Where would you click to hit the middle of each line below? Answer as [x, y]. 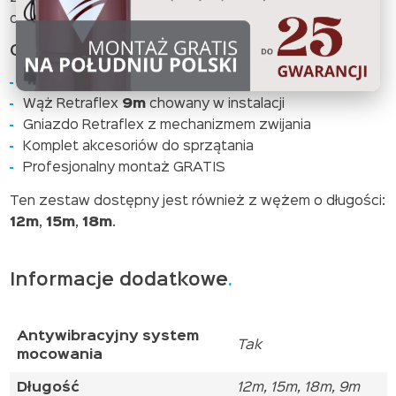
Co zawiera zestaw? [94, 51]
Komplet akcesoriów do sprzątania [138, 146]
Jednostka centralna [92, 83]
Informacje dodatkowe [118, 280]
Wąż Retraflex [72, 104]
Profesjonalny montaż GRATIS [124, 168]
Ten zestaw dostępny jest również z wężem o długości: [197, 201]
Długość [48, 388]
